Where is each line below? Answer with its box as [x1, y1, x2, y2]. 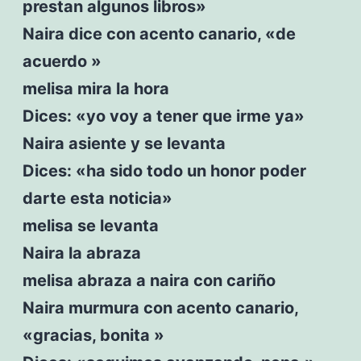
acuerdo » [22, 51, 102, 71]
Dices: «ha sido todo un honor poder [22, 160, 306, 180]
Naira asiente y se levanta [22, 133, 226, 153]
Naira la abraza [22, 243, 141, 263]
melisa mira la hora [22, 78, 169, 98]
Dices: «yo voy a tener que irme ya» [22, 106, 305, 126]
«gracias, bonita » [22, 325, 164, 345]
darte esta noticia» [22, 188, 172, 208]
